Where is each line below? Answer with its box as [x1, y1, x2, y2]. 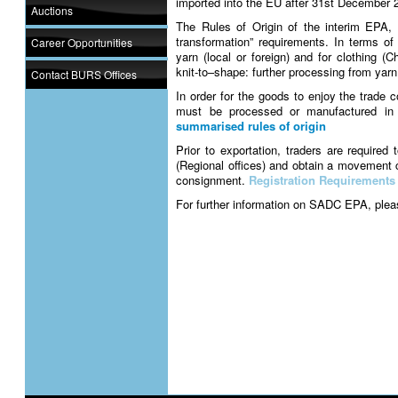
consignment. [176, 171, 250, 188]
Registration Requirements [249, 171, 396, 188]
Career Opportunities [31, 35, 132, 50]
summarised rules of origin [176, 117, 327, 134]
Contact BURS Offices [31, 67, 137, 82]
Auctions [31, 3, 73, 18]
